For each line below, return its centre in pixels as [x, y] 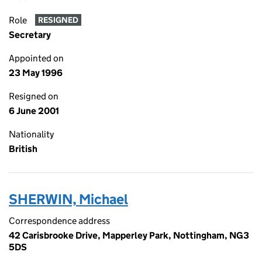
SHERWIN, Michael [68, 199]
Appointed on [36, 58]
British [23, 149]
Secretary [30, 35]
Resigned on [34, 96]
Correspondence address [59, 221]
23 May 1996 [36, 73]
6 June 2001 [34, 111]
